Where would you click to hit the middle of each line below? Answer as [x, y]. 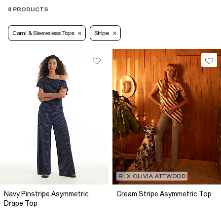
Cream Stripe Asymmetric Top [164, 194]
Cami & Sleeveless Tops [43, 33]
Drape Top [21, 203]
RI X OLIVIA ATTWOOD [152, 176]
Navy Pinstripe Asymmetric [46, 194]
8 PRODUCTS [28, 10]
